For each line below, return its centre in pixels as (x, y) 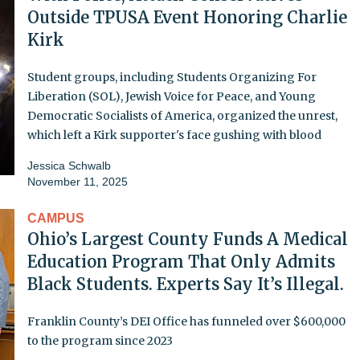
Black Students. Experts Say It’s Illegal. (186, 284)
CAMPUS (56, 218)
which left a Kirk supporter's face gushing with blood (174, 135)
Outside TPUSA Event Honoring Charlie (187, 17)
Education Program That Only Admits (181, 261)
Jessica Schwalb (69, 165)
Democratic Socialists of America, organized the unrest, (182, 115)
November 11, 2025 (78, 181)
